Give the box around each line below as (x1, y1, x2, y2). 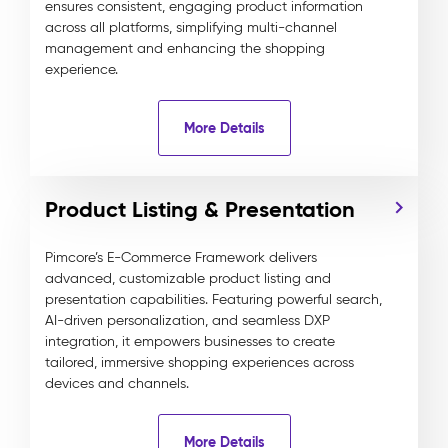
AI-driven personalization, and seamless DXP (45, 312, 330, 329)
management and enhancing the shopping (45, 40, 325, 57)
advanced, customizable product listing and (45, 270, 331, 287)
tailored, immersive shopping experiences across (45, 354, 354, 371)
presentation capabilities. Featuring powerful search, (45, 291, 382, 308)
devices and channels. (45, 375, 189, 392)
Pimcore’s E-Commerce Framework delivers (45, 249, 317, 266)
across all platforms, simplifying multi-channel (45, 19, 337, 36)
